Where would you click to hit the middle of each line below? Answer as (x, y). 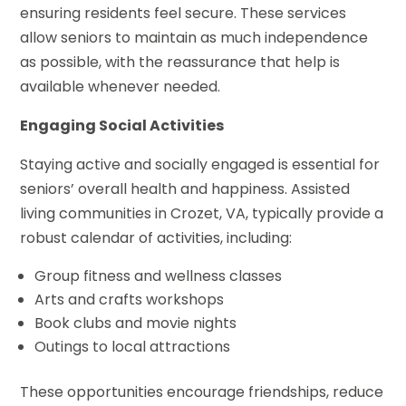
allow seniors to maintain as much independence (194, 37)
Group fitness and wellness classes (159, 275)
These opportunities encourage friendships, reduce (202, 391)
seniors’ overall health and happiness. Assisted (185, 188)
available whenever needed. (121, 86)
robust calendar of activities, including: (156, 237)
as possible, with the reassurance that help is (180, 62)
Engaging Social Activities (122, 125)
